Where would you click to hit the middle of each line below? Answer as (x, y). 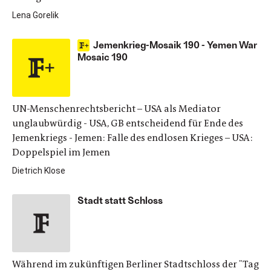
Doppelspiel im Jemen (61, 152)
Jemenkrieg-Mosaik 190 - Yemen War (175, 44)
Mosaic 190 (103, 57)
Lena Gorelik (35, 15)
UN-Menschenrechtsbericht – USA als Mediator (116, 109)
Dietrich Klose (39, 171)
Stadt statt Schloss (120, 200)
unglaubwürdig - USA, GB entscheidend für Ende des (128, 123)
